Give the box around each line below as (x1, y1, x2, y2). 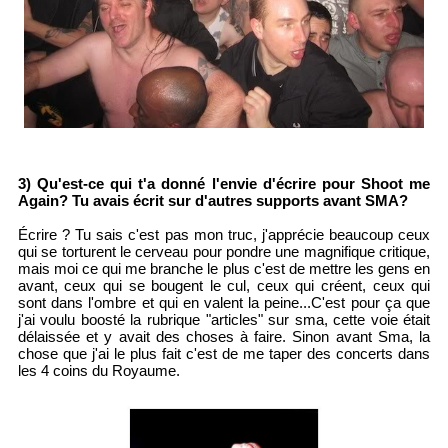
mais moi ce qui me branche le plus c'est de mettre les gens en (17, 260, 431, 278)
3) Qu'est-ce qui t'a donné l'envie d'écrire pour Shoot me (17, 175, 431, 193)
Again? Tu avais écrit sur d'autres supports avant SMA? (17, 192, 408, 210)
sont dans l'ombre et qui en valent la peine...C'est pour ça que (17, 294, 431, 312)
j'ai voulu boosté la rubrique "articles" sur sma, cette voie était (17, 311, 431, 329)
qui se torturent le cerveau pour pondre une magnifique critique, (17, 243, 431, 261)
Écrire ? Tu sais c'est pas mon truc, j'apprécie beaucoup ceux (17, 226, 431, 244)
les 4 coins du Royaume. (17, 362, 180, 380)
